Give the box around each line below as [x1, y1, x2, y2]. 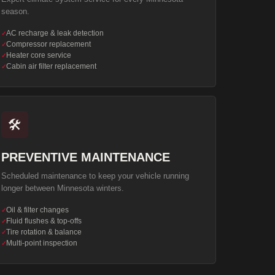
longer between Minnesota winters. [1, 184, 125, 193]
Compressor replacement [6, 40, 91, 48]
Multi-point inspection [6, 239, 78, 247]
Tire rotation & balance [6, 228, 82, 236]
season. [1, 7, 30, 16]
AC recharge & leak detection [6, 29, 104, 37]
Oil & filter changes [6, 206, 69, 214]
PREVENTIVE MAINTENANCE [1, 150, 171, 164]
